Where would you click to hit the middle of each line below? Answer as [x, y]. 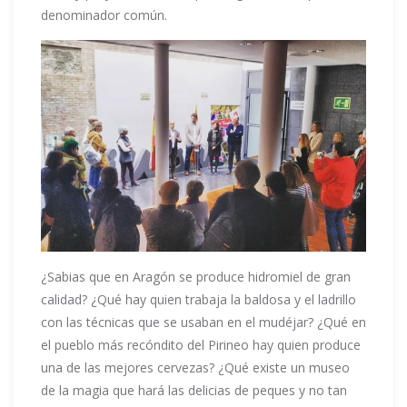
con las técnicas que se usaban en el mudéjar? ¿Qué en [203, 323]
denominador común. [104, 15]
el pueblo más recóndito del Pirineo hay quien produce [201, 345]
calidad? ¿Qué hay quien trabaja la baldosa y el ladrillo [199, 300]
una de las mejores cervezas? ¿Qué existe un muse [191, 368]
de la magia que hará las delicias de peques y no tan [194, 391]
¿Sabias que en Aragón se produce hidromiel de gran [196, 277]
